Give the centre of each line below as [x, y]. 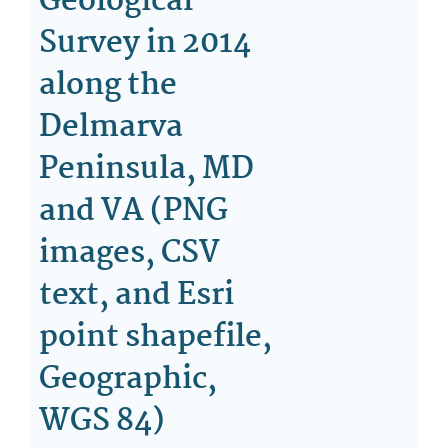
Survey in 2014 [145, 43]
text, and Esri [137, 295]
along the [108, 85]
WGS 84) [102, 421]
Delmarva [111, 127]
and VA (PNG [134, 211]
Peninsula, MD [147, 169]
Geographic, [128, 379]
